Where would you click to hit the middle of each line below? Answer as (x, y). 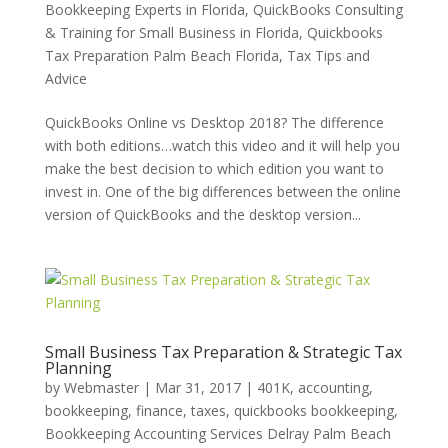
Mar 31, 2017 (197, 387)
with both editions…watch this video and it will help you (222, 145)
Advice (65, 78)
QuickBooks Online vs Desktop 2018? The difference (214, 122)
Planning (78, 368)
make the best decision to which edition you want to (214, 168)
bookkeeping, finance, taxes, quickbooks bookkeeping (219, 410)
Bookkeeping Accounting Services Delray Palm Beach (217, 433)
